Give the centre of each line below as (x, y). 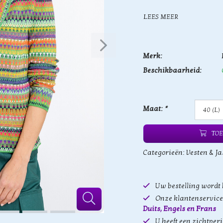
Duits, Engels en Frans (179, 209)
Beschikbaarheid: (172, 70)
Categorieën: (165, 153)
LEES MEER (161, 17)
